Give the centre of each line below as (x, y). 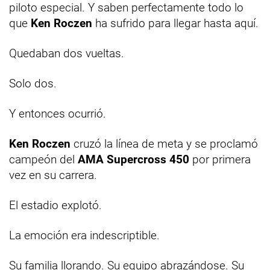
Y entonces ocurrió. (58, 113)
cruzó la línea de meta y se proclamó (164, 143)
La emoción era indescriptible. (84, 235)
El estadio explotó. (55, 205)
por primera (220, 159)
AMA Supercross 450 (133, 159)
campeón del (43, 159)
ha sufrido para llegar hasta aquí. (175, 23)
